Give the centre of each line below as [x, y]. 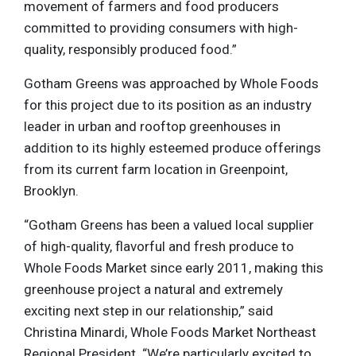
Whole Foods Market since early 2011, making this [174, 268]
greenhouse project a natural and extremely [153, 290]
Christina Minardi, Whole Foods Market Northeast [170, 333]
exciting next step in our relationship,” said [149, 311]
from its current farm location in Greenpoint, [156, 170]
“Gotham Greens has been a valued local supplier [169, 225]
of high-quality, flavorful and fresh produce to [159, 247]
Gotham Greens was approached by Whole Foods [171, 84]
